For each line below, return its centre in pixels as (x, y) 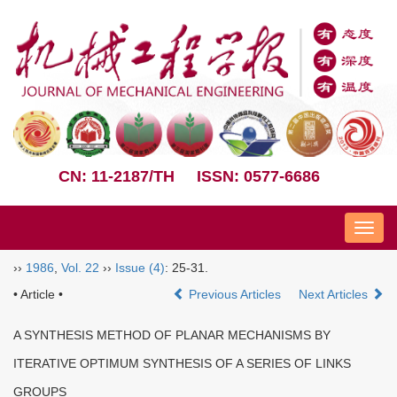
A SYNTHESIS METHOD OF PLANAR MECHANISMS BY (172, 335)
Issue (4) (140, 267)
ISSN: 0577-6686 (258, 176)
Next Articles (335, 294)
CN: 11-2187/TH (117, 176)
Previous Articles (235, 294)
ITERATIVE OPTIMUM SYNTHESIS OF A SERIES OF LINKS (182, 363)
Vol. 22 (80, 267)
